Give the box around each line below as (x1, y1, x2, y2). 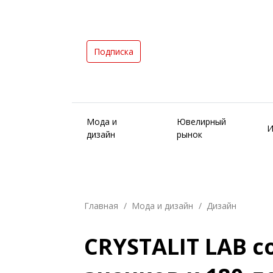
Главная (84, 200, 118, 211)
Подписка (94, 45, 133, 57)
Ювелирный (177, 116, 226, 127)
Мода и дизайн (132, 200, 193, 211)
